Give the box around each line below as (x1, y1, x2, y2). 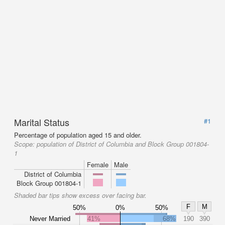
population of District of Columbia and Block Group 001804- (37, 139, 209, 149)
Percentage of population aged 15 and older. (14, 130, 142, 140)
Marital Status (14, 116, 69, 129)
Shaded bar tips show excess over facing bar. (14, 190, 147, 200)
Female (87, 160, 108, 169)
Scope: (14, 139, 37, 149)
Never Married (30, 214, 70, 222)
